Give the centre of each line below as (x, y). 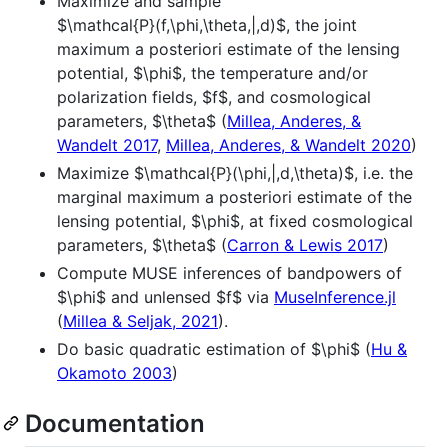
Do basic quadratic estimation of (184, 348)
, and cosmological (299, 96)
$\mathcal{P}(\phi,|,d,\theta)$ (244, 172)
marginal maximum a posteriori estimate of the (234, 196)
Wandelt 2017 (107, 144)
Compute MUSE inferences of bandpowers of (229, 272)
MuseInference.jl (335, 296)
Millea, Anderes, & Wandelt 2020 (288, 144)
